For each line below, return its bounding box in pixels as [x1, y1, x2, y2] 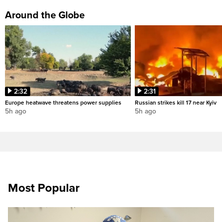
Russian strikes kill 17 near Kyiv [135, 99, 217, 107]
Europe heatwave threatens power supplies [5, 99, 121, 107]
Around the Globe [5, 9, 85, 22]
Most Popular [8, 181, 80, 196]
